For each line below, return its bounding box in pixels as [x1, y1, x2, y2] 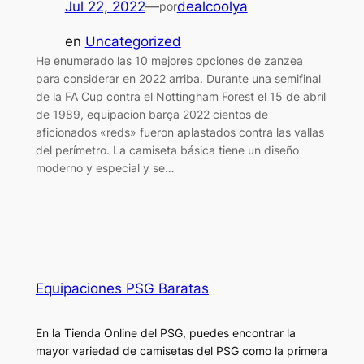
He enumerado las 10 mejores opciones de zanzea [35, 53, 303, 67]
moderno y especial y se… [35, 160, 175, 175]
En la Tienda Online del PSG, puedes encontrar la [35, 325, 296, 340]
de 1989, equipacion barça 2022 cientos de [35, 106, 268, 121]
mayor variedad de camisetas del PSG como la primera [35, 343, 327, 357]
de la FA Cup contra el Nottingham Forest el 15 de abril [35, 89, 326, 103]
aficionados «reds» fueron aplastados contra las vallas [35, 124, 324, 139]
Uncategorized [84, 32, 181, 50]
